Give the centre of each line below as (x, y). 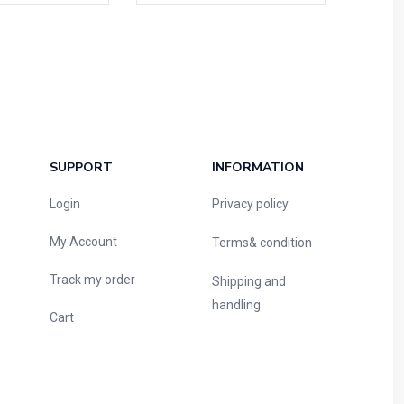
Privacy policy (250, 203)
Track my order (92, 279)
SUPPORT (81, 167)
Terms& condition (262, 242)
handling (236, 304)
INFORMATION (257, 167)
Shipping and (248, 281)
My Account (83, 241)
